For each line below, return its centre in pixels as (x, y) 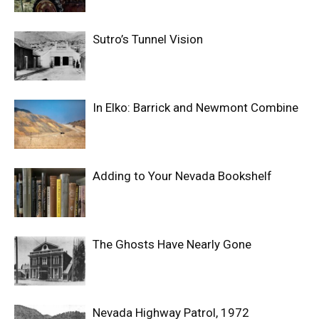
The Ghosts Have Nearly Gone (172, 244)
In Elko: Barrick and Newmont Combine (195, 107)
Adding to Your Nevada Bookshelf (182, 176)
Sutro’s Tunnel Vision (148, 39)
